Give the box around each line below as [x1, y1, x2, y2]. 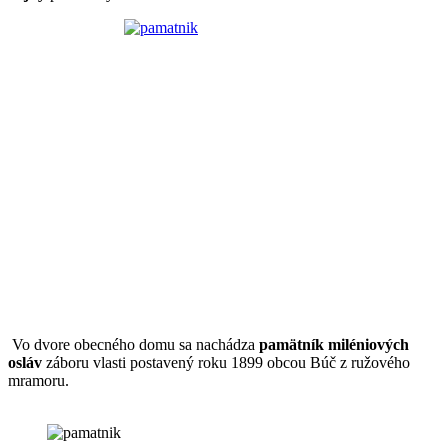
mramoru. [8, 371, 69, 389]
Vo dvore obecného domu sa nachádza [8, 335, 259, 353]
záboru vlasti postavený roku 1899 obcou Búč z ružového [42, 353, 410, 371]
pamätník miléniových [259, 335, 409, 353]
